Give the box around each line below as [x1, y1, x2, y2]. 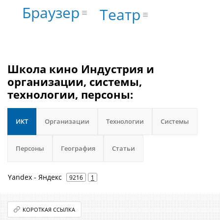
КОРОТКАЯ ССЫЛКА [23, 206, 76, 213]
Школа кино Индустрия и [7, 61, 154, 76]
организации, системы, [7, 74, 142, 89]
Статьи [112, 144, 135, 153]
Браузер [22, 2, 80, 23]
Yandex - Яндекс [8, 172, 62, 182]
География [61, 144, 95, 153]
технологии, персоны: [7, 87, 133, 102]
